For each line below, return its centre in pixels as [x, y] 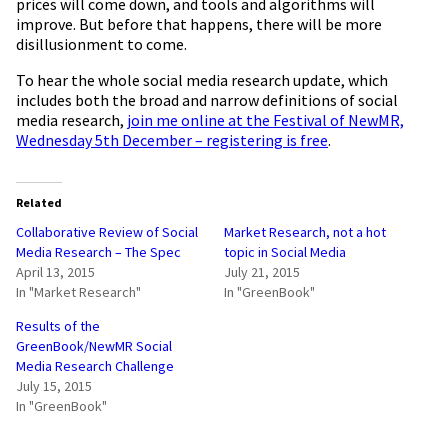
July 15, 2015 [54, 386]
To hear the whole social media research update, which [202, 80]
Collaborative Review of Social [107, 232]
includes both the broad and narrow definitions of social [207, 100]
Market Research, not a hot [305, 232]
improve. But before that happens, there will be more [199, 24]
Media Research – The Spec [98, 252]
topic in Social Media [285, 252]
